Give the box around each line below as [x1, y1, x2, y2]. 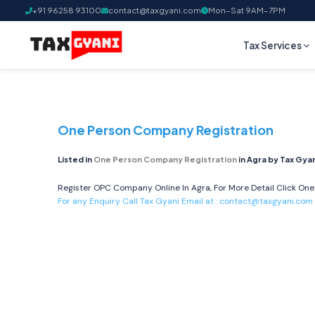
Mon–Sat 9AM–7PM [208, 5, 285, 15]
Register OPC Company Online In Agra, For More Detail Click [58, 182, 298, 193]
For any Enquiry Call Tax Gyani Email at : [58, 195, 219, 207]
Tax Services [243, 39, 302, 51]
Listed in [58, 155, 94, 164]
